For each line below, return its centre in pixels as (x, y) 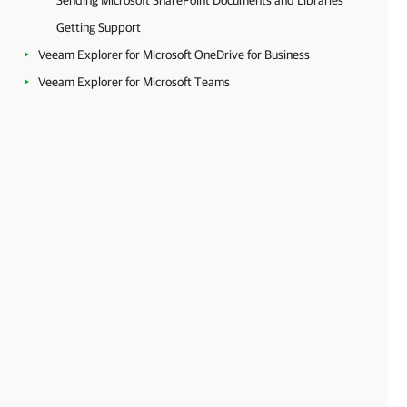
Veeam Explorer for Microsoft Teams (134, 82)
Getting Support (99, 27)
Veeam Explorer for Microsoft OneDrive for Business (174, 55)
